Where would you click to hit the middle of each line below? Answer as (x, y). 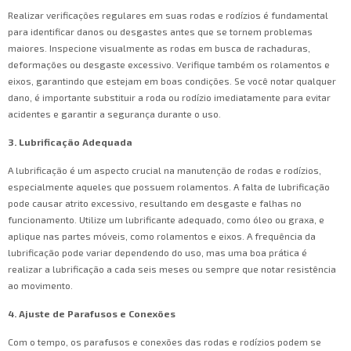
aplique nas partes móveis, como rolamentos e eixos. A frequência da (162, 236)
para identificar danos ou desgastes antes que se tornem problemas (160, 32)
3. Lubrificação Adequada (70, 142)
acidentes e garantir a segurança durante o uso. (114, 114)
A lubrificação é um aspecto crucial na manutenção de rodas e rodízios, (165, 170)
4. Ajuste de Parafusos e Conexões (92, 314)
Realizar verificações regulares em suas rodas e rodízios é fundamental (168, 15)
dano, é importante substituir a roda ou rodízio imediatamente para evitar (169, 98)
